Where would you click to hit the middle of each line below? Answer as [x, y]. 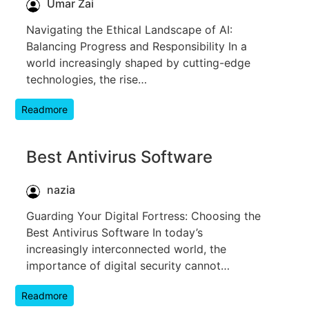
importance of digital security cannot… [128, 265]
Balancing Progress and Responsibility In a [137, 46]
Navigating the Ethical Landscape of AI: [129, 29]
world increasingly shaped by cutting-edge [138, 62]
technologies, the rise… [87, 79]
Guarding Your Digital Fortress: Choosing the [143, 216]
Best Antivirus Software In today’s [114, 232]
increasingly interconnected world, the [126, 249]
